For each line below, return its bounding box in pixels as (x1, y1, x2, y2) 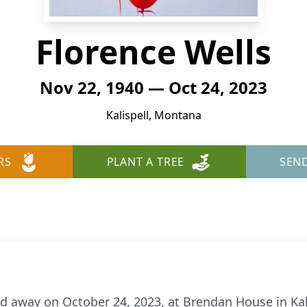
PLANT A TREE (106, 154, 185, 169)
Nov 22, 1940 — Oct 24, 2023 (40, 76, 267, 99)
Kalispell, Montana (106, 108, 201, 123)
